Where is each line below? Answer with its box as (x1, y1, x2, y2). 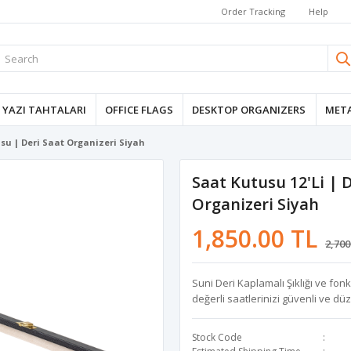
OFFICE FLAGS (105, 103, 174, 117)
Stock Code (192, 331, 242, 344)
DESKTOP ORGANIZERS (192, 103, 306, 117)
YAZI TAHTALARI (2, 103, 86, 117)
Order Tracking (221, 5, 285, 17)
